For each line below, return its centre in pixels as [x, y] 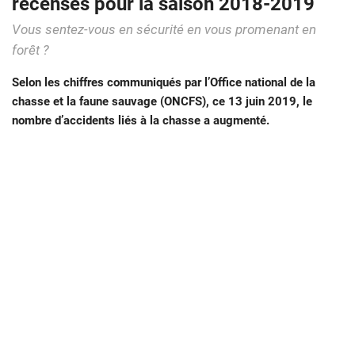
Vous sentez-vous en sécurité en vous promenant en [164, 30]
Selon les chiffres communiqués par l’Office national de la [164, 83]
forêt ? [31, 51]
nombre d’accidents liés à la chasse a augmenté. [141, 121]
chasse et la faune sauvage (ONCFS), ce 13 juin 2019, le [162, 102]
